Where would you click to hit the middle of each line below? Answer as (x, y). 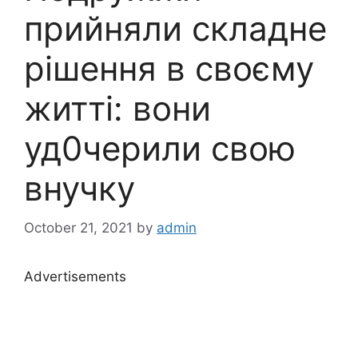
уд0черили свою (160, 149)
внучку (80, 189)
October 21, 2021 (78, 227)
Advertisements (75, 276)
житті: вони (117, 109)
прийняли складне (175, 29)
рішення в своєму (169, 69)
